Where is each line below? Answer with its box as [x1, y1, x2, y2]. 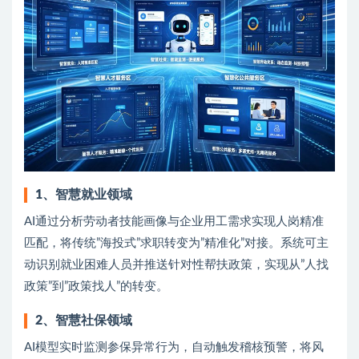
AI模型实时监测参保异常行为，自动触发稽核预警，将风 [24, 341, 324, 353]
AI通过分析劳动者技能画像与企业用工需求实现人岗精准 [24, 215, 324, 228]
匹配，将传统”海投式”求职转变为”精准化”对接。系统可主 [24, 236, 329, 249]
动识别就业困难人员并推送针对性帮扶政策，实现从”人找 [24, 258, 329, 271]
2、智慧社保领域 [35, 313, 132, 327]
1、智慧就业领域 [35, 188, 132, 201]
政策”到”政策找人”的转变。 [24, 280, 168, 292]
